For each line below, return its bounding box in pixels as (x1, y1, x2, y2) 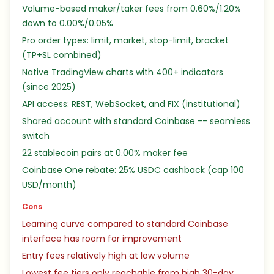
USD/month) (22, 179, 76, 191)
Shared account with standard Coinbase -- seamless (22, 115, 250, 127)
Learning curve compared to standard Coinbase (22, 218, 228, 230)
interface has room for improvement (22, 232, 182, 245)
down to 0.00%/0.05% (22, 17, 113, 29)
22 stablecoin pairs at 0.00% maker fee (22, 147, 188, 159)
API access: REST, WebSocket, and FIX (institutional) (22, 98, 240, 110)
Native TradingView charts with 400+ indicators (22, 66, 223, 78)
